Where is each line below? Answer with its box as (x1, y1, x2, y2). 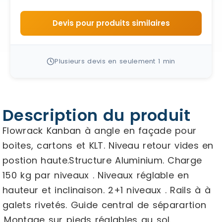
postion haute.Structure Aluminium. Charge (2, 154, 202, 166)
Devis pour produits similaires (52, 18, 170, 28)
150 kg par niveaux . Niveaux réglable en (2, 169, 189, 181)
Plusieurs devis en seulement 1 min (55, 56, 175, 66)
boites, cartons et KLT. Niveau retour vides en (2, 139, 214, 152)
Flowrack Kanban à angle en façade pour (2, 124, 197, 137)
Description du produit (2, 104, 191, 126)
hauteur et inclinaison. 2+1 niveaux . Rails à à (2, 184, 211, 196)
